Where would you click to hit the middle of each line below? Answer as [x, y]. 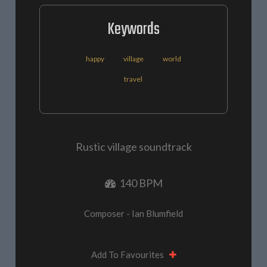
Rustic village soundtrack [133, 147]
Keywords [133, 30]
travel [133, 79]
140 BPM [139, 183]
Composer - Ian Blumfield [133, 214]
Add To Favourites [130, 255]
